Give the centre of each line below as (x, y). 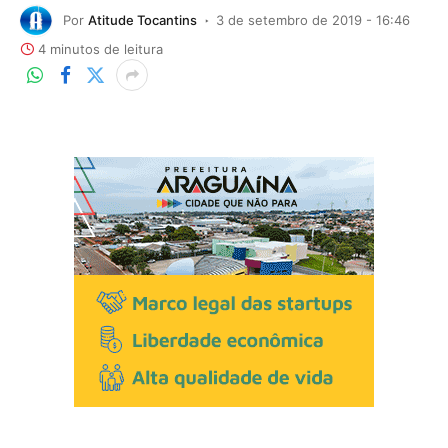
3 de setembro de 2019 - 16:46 (313, 19)
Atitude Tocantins (142, 19)
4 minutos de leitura (100, 49)
